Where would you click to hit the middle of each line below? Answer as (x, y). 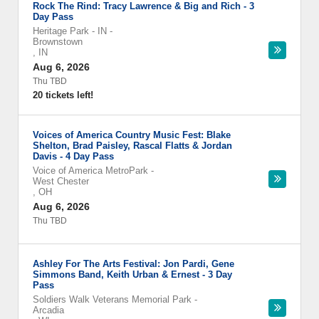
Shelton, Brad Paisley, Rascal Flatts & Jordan (132, 146)
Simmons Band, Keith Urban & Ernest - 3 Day (132, 274)
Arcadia (48, 310)
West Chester (61, 181)
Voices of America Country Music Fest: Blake (132, 135)
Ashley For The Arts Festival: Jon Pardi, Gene (134, 264)
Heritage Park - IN (70, 31)
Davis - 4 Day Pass (73, 156)
